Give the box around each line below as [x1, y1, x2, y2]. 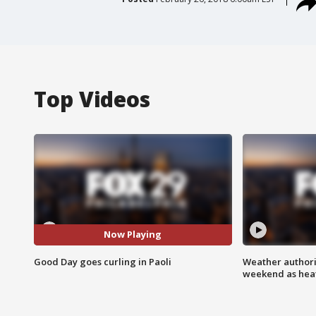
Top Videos [34, 84, 150, 114]
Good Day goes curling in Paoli [34, 255, 171, 268]
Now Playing [104, 228, 162, 241]
